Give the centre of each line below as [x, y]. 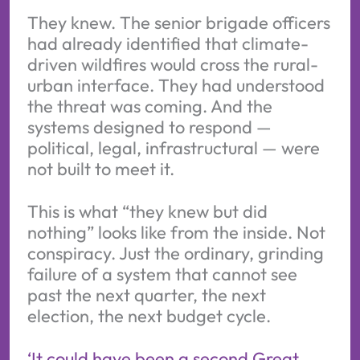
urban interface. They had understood [176, 85]
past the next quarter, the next [146, 295]
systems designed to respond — [149, 127]
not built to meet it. [100, 168]
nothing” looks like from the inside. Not [176, 232]
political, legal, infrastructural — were [173, 147]
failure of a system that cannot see [162, 274]
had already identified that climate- [168, 43]
